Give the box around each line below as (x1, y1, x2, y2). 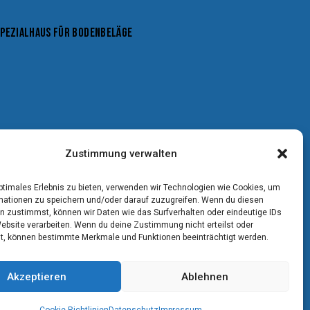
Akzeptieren (7, 270, 67, 283)
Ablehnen (181, 270, 229, 283)
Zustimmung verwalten (64, 147, 177, 160)
